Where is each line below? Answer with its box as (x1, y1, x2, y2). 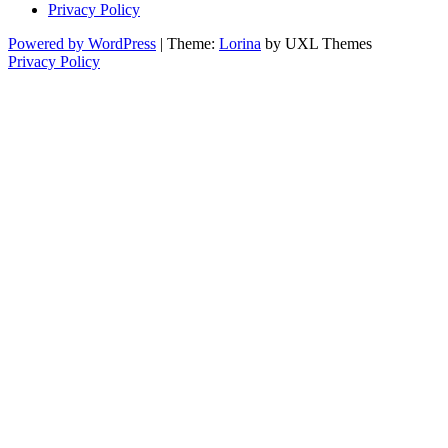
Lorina (219, 34, 261, 52)
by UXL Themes (261, 34, 372, 52)
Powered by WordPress (8, 34, 156, 52)
